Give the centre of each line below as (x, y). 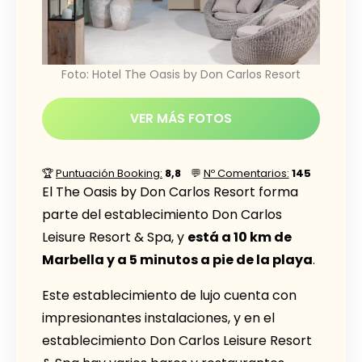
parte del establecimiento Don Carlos (162, 214)
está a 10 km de (240, 237)
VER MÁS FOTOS (181, 118)
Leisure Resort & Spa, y (115, 237)
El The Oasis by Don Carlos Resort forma (170, 192)
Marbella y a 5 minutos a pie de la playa (177, 259)
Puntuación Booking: (109, 173)
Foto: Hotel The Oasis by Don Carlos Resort (181, 74)
